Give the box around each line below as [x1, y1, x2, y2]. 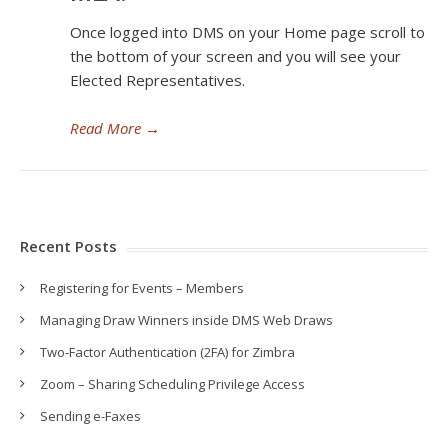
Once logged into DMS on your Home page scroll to [70, 22, 425, 42]
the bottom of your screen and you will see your [70, 46, 401, 66]
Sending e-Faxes [40, 407, 141, 425]
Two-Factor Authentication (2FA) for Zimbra [40, 343, 295, 361]
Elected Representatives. [70, 70, 245, 90]
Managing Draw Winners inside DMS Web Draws [40, 311, 333, 329]
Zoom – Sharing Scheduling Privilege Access [40, 375, 305, 393]
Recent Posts [20, 236, 117, 256]
